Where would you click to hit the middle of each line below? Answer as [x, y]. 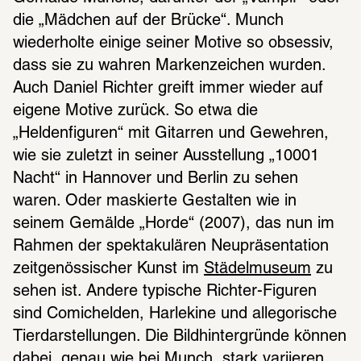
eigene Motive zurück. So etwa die [135, 112]
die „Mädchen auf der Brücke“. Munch [148, 21]
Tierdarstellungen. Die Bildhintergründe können [180, 337]
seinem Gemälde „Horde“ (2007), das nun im [174, 224]
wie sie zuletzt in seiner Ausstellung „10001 [166, 157]
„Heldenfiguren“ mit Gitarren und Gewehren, [171, 134]
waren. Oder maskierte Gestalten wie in [155, 202]
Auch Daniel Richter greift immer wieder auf [168, 89]
